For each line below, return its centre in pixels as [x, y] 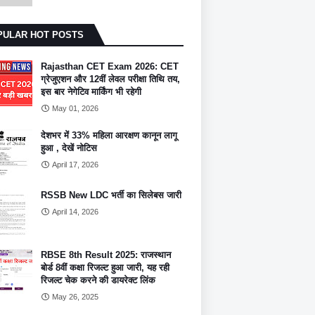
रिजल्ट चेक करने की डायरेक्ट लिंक [98, 280]
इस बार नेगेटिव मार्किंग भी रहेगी [91, 92]
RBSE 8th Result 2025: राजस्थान [106, 255]
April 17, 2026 [75, 165]
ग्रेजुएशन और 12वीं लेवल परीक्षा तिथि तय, [110, 79]
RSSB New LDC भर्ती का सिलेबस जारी [111, 195]
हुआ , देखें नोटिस [69, 148]
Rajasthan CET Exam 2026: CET [110, 66]
